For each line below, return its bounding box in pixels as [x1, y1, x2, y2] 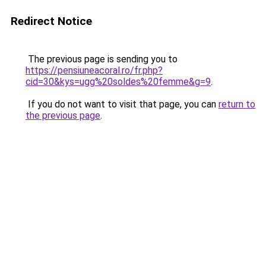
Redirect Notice [11, 14, 92, 28]
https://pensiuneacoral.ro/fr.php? [26, 65, 163, 76]
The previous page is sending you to [26, 53, 178, 65]
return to [218, 99, 255, 110]
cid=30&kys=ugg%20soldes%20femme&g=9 [26, 76, 211, 87]
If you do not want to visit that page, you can [26, 99, 218, 110]
